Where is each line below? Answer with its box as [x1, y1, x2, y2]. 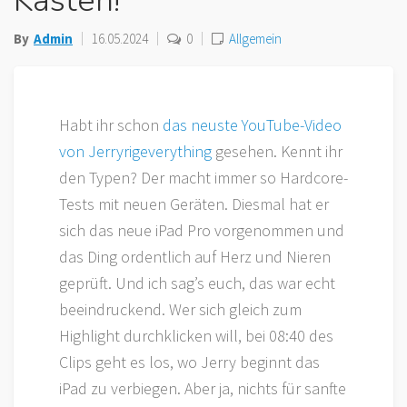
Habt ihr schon [59, 114, 163, 135]
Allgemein [229, 30, 282, 47]
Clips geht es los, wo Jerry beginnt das [59, 352, 320, 372]
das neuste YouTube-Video [163, 114, 342, 135]
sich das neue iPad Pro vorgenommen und [59, 220, 344, 241]
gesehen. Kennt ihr [212, 141, 342, 162]
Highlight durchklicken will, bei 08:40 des [59, 325, 333, 346]
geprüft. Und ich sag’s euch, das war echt [59, 273, 335, 293]
